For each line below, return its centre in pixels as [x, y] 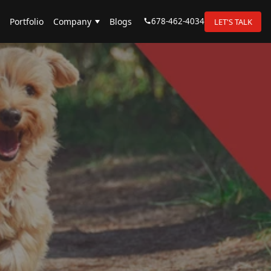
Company [73, 22]
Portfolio [27, 22]
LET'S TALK [233, 22]
